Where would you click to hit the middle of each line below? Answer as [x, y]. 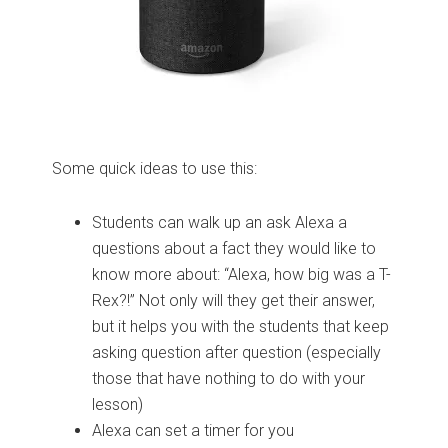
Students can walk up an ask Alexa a [220, 223]
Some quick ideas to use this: [155, 169]
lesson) [118, 405]
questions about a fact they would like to [234, 249]
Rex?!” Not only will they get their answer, [234, 301]
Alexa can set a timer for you [193, 431]
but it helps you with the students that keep [241, 327]
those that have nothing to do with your [229, 379]
